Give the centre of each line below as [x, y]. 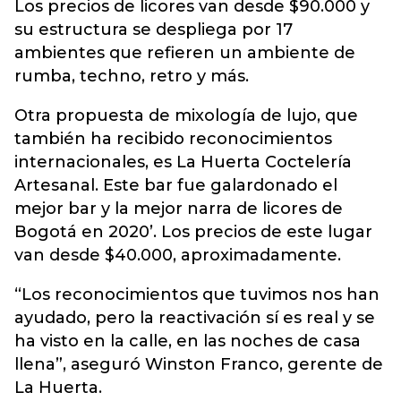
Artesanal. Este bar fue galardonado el [176, 185]
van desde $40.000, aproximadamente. [178, 255]
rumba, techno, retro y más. [132, 76]
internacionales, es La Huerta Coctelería [183, 162]
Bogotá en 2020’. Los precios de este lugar [193, 232]
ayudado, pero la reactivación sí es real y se [195, 318]
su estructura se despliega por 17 [154, 30]
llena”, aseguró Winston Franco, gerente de [199, 364]
